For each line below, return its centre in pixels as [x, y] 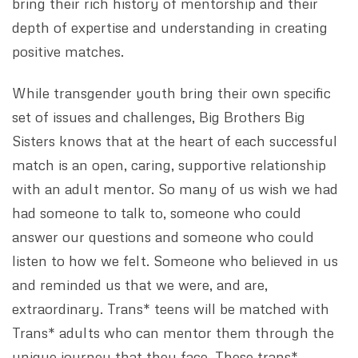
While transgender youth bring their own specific [171, 93]
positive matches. [68, 51]
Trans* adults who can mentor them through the [173, 332]
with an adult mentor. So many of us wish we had [175, 189]
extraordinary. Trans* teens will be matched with [171, 308]
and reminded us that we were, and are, [140, 284]
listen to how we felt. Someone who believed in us [175, 261]
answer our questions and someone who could [163, 237]
